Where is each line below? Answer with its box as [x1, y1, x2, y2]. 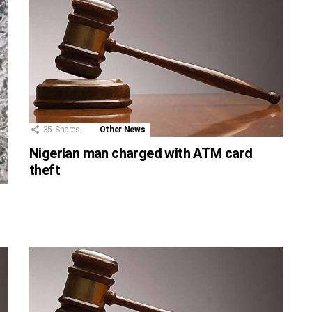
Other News [99, 125, 146, 135]
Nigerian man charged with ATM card [29, 145, 253, 162]
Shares [54, 125, 80, 135]
